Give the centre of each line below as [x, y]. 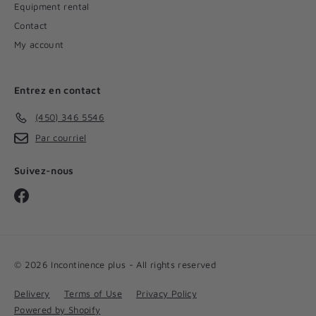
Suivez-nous [44, 170]
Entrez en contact [57, 90]
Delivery [32, 294]
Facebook [48, 194]
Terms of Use [93, 294]
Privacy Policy [166, 294]
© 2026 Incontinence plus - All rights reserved [115, 265]
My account [39, 44]
